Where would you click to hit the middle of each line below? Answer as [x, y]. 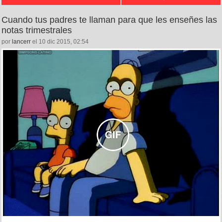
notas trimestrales [37, 30]
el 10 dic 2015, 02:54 [60, 41]
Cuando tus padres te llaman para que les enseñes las [109, 20]
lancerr [21, 41]
